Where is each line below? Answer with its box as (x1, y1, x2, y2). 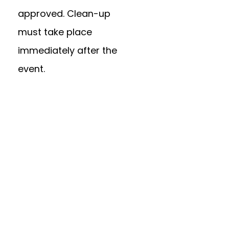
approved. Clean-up (17, 7, 110, 20)
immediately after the (17, 44, 117, 57)
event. (17, 62, 45, 76)
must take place (17, 26, 92, 39)
